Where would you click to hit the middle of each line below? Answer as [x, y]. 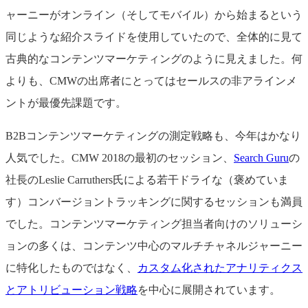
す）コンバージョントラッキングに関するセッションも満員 [154, 202]
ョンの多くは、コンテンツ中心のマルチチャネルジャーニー [154, 246]
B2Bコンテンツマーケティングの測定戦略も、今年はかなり [153, 136]
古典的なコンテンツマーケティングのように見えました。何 [154, 59]
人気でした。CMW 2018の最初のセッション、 [120, 158]
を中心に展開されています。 [209, 290]
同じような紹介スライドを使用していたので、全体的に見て [154, 37]
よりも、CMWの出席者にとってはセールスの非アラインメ [151, 81]
